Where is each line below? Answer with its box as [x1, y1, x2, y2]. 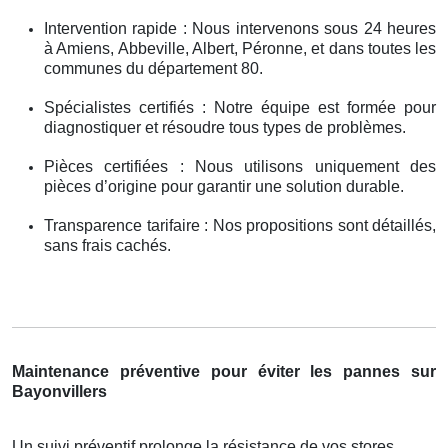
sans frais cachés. [44, 236, 171, 254]
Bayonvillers [12, 382, 107, 400]
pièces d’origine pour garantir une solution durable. [44, 177, 404, 195]
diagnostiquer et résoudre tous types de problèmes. [44, 118, 406, 136]
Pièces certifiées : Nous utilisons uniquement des [44, 157, 436, 175]
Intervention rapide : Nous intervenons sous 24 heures [44, 19, 436, 37]
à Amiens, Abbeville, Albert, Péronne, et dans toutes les [44, 39, 436, 57]
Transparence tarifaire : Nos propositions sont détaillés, [44, 216, 436, 234]
